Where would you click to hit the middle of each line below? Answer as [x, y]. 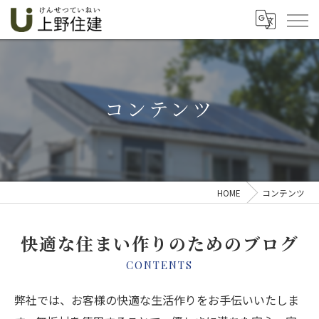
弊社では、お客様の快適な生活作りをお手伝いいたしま [157, 300]
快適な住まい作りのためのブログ [159, 244]
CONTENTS [159, 265]
